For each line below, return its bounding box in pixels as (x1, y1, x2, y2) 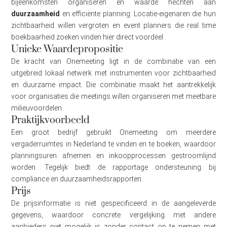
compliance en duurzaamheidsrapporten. (11, 174, 143, 183)
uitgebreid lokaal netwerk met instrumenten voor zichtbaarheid (11, 68, 216, 77)
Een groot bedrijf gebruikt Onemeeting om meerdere (11, 128, 216, 136)
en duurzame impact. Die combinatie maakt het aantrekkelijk (11, 80, 216, 89)
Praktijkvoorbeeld (11, 113, 90, 127)
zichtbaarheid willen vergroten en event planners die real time (11, 21, 216, 29)
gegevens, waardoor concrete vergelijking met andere (11, 210, 216, 219)
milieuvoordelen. (11, 103, 64, 112)
